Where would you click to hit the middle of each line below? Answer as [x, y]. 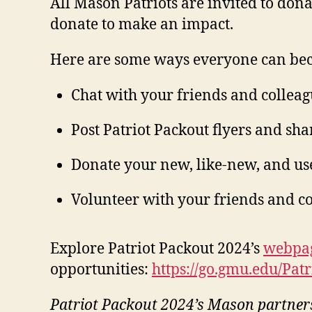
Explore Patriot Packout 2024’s [157, 249]
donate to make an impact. [142, 25]
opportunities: [101, 270]
